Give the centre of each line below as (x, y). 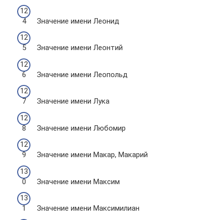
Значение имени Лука (73, 101)
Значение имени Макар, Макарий (92, 155)
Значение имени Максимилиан (88, 208)
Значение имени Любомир (81, 128)
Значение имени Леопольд (82, 74)
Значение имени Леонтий (80, 48)
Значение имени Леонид (78, 21)
